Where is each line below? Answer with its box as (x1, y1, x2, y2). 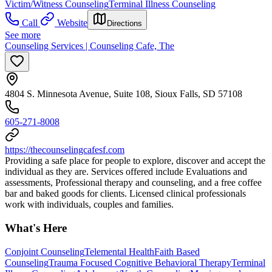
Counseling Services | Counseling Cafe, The (5, 41, 174, 52)
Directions (107, 19, 142, 29)
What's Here (5, 222, 67, 234)
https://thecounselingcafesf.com (5, 144, 124, 155)
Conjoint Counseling (5, 246, 84, 257)
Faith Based (154, 246, 200, 257)
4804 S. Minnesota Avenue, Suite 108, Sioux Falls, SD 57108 (5, 89, 242, 100)
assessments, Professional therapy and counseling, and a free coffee (5, 177, 262, 188)
